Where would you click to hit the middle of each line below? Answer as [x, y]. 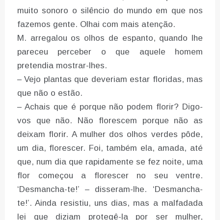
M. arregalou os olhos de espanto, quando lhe [110, 38]
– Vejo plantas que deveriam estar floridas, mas [110, 80]
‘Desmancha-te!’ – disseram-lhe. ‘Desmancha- [110, 190]
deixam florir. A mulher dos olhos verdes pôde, [110, 135]
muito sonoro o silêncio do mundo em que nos [110, 11]
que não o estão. [50, 93]
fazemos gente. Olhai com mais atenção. [96, 25]
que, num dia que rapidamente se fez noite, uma [110, 162]
